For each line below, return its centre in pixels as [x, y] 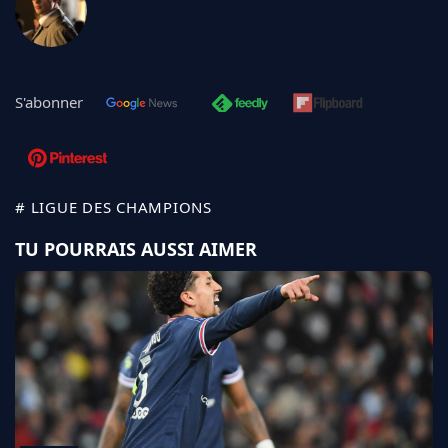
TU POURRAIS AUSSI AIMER [136, 249]
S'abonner [49, 102]
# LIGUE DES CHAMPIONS [113, 207]
